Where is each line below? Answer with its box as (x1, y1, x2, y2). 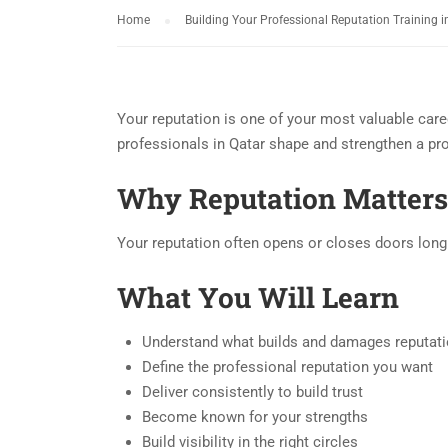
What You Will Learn (117, 279, 399, 316)
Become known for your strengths (142, 408, 368, 426)
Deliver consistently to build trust (142, 383, 363, 401)
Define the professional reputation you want (142, 358, 433, 376)
